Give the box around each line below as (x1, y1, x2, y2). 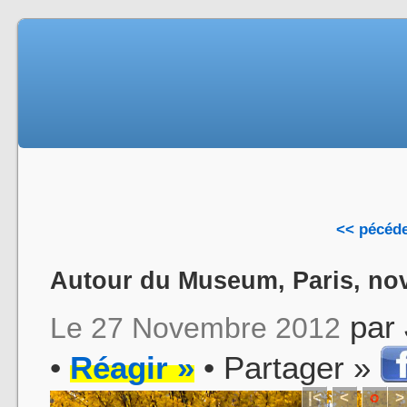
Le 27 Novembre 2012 (50, 311, 341, 344)
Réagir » (70, 349, 194, 385)
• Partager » (194, 349, 380, 385)
